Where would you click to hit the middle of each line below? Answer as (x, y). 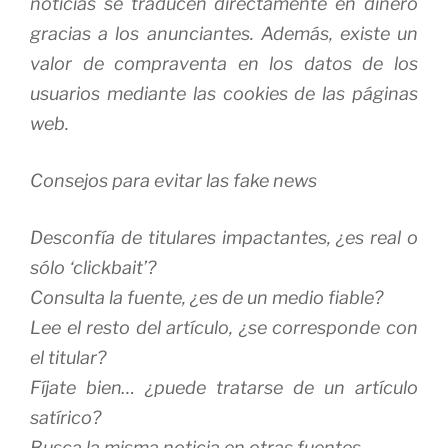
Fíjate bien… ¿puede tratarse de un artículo (224, 387)
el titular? (68, 357)
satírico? (65, 417)
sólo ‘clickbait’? (93, 267)
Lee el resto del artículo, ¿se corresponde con (224, 327)
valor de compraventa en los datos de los (224, 63)
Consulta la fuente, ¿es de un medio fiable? (206, 297)
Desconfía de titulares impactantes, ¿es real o (224, 237)
